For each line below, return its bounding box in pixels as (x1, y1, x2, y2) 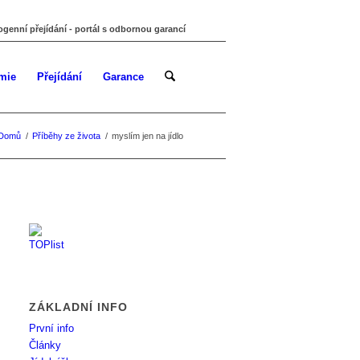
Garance (102, 71, 144, 83)
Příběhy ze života (32, 131, 100, 141)
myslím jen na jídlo (112, 131, 183, 141)
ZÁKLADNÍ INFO (29, 301, 129, 313)
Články (29, 339, 62, 351)
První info (29, 322, 75, 334)
